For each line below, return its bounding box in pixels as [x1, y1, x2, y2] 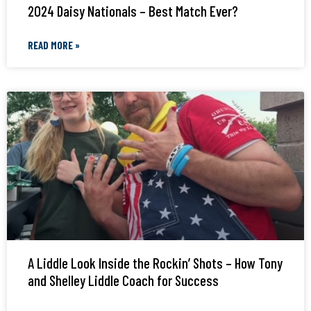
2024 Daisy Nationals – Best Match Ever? [28, 2, 238, 20]
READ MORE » [28, 39, 80, 52]
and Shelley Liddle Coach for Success [28, 271, 219, 289]
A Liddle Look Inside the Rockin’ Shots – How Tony [28, 254, 283, 272]
